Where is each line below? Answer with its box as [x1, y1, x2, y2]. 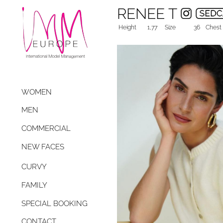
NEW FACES [21, 142, 64, 151]
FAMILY [21, 181, 47, 190]
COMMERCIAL [21, 124, 71, 133]
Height [118, 24, 136, 31]
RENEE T [117, 5, 181, 22]
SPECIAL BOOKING [21, 199, 88, 208]
